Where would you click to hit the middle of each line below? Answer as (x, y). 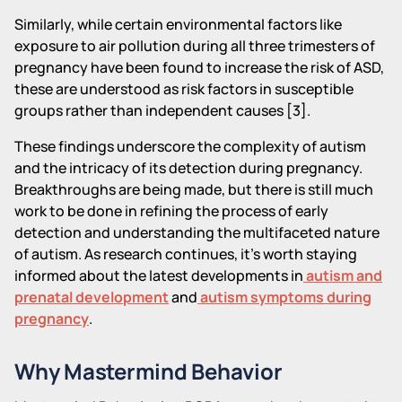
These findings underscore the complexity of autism (190, 146)
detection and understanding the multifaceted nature (197, 232)
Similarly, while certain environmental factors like (178, 24)
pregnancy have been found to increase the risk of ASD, (199, 67)
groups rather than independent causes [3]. (162, 110)
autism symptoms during (284, 297)
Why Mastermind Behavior (149, 371)
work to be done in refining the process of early (171, 210)
